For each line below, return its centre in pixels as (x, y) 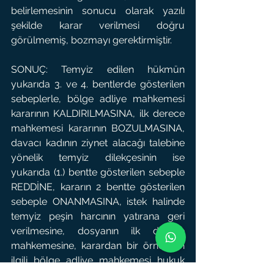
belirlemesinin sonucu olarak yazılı (98, 11)
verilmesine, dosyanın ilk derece (98, 231)
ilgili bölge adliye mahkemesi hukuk (98, 260)
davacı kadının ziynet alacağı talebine (98, 143)
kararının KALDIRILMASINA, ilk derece (98, 113)
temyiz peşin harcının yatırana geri (98, 216)
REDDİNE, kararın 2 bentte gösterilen (98, 187)
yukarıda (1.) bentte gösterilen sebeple (98, 172)
